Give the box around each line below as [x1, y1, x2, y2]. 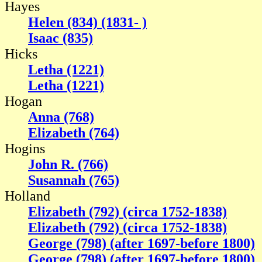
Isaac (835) [28, 30, 93, 46]
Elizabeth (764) [28, 125, 119, 141]
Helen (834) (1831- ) [28, 15, 147, 30]
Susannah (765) [28, 173, 119, 188]
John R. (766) [28, 157, 108, 173]
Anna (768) [28, 109, 94, 125]
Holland [5, 188, 50, 204]
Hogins [5, 141, 45, 157]
